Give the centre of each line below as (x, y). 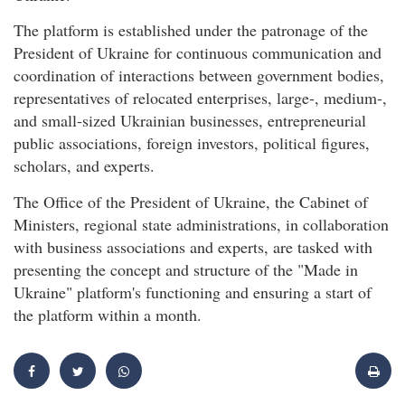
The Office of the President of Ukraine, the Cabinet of (191, 201)
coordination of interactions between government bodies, (199, 75)
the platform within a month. (108, 314)
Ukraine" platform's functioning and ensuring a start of (193, 292)
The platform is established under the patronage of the (191, 30)
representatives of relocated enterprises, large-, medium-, (200, 98)
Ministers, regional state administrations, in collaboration (201, 224)
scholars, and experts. (84, 166)
